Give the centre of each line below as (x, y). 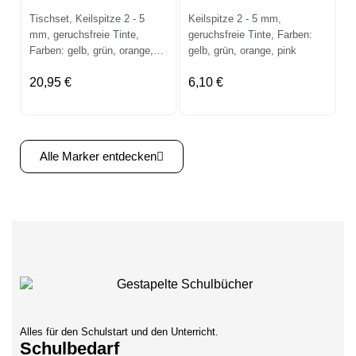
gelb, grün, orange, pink (242, 50)
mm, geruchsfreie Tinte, (84, 34)
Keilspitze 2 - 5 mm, (235, 18)
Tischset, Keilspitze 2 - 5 (87, 18)
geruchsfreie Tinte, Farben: (250, 34)
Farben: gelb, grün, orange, (91, 50)
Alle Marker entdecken (98, 156)
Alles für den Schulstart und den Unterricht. (119, 332)
